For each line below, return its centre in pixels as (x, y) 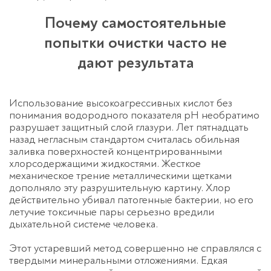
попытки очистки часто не (135, 43)
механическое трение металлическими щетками (120, 176)
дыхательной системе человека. (83, 224)
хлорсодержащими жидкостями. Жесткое (105, 164)
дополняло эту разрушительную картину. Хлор (120, 188)
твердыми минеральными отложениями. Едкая (118, 261)
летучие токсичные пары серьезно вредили (112, 212)
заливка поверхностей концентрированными (116, 152)
